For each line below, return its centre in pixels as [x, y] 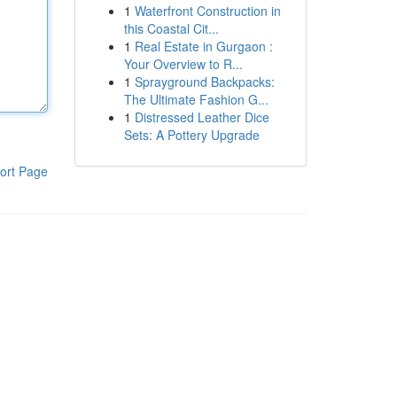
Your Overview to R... [183, 64]
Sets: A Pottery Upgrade [191, 135]
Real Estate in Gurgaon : [203, 46]
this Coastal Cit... [171, 28]
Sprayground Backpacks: [204, 82]
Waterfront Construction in [207, 11]
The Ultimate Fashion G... [196, 99]
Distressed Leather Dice [202, 117]
